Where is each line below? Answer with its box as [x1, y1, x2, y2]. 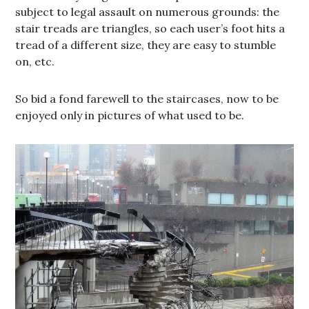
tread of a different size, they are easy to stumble [15, 37, 277, 52]
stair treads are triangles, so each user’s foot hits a [15, 21, 286, 35]
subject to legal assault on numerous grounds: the [15, 4, 280, 19]
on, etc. [15, 54, 55, 68]
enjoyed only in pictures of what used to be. [15, 108, 245, 122]
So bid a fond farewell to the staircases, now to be [15, 91, 279, 106]
